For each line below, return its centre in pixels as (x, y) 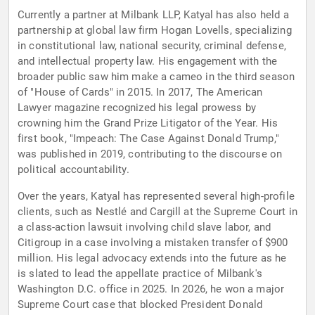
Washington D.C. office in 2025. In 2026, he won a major (151, 289)
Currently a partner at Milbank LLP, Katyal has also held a (153, 15)
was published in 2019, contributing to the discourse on (150, 154)
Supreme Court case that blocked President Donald (140, 305)
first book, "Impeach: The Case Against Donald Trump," (148, 139)
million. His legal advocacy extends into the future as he (152, 258)
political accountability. (73, 170)
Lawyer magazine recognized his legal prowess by (137, 108)
